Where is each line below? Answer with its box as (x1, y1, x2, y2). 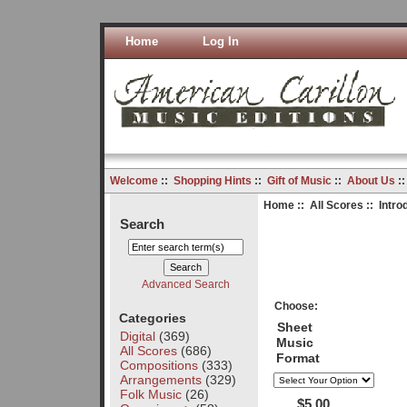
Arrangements (119, 372, 202, 387)
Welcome (109, 174, 158, 187)
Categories (118, 310, 186, 325)
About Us (346, 174, 395, 187)
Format (275, 352, 320, 366)
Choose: (274, 299, 319, 313)
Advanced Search (142, 277, 231, 291)
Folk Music (119, 386, 182, 402)
